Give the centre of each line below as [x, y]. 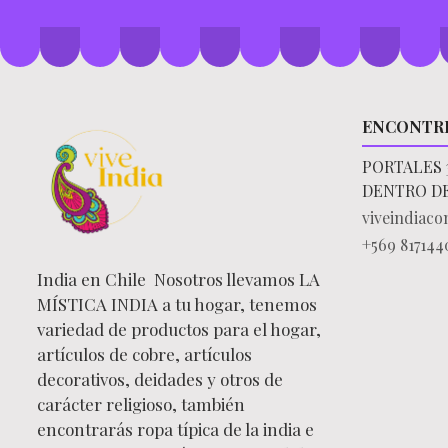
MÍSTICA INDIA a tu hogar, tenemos [177, 304]
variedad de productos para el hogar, [179, 329]
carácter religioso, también [141, 404]
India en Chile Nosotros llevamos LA [178, 279]
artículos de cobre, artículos [144, 354]
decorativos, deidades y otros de [160, 379]
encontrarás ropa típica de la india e [175, 429]
